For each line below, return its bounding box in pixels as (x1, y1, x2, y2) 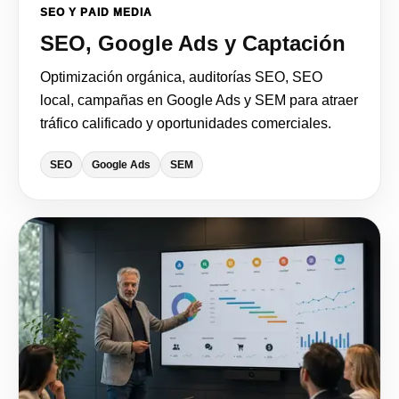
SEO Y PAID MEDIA (40, 5, 153, 19)
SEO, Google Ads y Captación (40, 30, 346, 55)
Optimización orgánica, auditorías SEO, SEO (40, 69, 322, 85)
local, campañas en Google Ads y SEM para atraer (40, 92, 358, 108)
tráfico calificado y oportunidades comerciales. (40, 115, 331, 131)
